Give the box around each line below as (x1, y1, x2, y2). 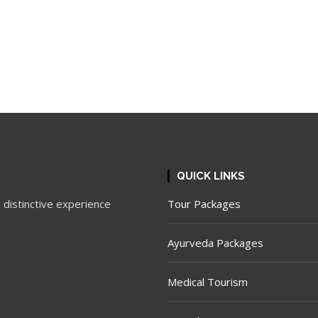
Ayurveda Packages (168, 236, 263, 250)
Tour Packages (168, 197, 241, 211)
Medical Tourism (168, 275, 248, 289)
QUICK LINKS (177, 170, 245, 182)
